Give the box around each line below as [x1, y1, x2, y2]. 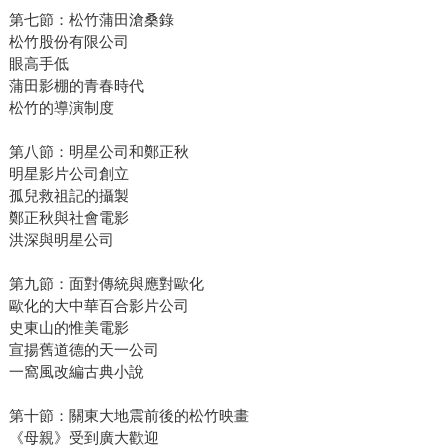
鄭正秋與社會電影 [8, 209, 129, 227]
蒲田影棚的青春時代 [8, 77, 144, 95]
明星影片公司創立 [8, 165, 129, 183]
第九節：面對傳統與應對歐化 [8, 275, 204, 293]
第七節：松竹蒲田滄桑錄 [8, 11, 174, 29]
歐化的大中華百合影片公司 [8, 297, 189, 315]
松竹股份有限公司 [8, 33, 129, 51]
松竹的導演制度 [8, 99, 114, 117]
